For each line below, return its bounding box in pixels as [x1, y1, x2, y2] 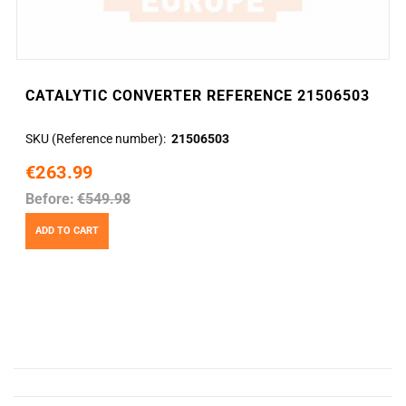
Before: [25, 190, 74, 208]
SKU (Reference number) [25, 131, 163, 147]
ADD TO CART [35, 224, 99, 237]
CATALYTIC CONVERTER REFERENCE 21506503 [25, 87, 370, 105]
